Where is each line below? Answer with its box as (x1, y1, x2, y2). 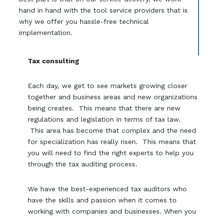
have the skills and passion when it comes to (28, 196, 177, 204)
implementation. (18, 28, 73, 36)
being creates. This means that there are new (28, 104, 181, 112)
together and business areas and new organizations (28, 92, 198, 101)
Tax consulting (28, 56, 80, 65)
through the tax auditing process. (28, 160, 138, 168)
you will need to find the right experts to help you (28, 148, 194, 157)
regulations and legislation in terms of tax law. (28, 115, 181, 123)
